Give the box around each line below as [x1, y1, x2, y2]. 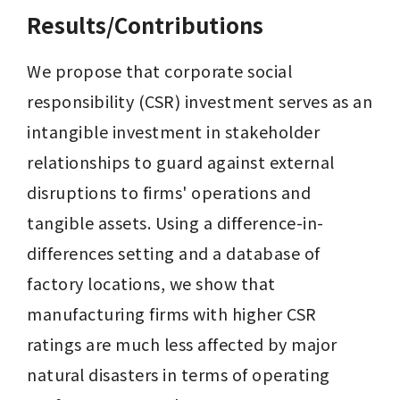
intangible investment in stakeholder [27, 120, 320, 143]
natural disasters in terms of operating [27, 362, 330, 386]
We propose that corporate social [27, 59, 292, 82]
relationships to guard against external [27, 150, 335, 173]
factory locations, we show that [27, 271, 276, 295]
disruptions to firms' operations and [27, 180, 311, 204]
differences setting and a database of [27, 241, 321, 264]
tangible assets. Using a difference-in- [27, 211, 324, 234]
